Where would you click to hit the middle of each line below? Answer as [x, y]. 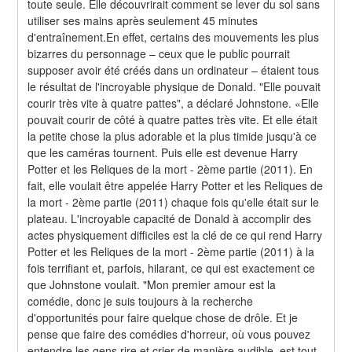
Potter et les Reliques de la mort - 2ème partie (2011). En [170, 169]
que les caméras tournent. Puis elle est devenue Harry [163, 152]
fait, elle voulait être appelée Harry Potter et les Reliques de [176, 185]
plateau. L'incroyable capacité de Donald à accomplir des [170, 218]
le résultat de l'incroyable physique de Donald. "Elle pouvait [174, 86]
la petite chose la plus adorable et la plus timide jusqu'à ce [172, 136]
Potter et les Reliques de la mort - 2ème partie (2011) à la [171, 251]
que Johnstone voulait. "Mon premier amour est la [152, 284]
